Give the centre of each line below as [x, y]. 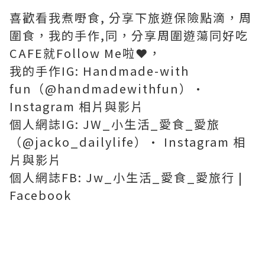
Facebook [41, 195]
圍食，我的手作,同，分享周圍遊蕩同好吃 [129, 35]
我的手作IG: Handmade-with [99, 71]
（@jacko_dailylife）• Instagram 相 [128, 142]
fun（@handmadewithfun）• [107, 89]
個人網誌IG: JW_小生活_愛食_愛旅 [115, 124]
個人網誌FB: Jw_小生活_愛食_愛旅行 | [126, 177]
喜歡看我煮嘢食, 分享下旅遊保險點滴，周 [131, 18]
